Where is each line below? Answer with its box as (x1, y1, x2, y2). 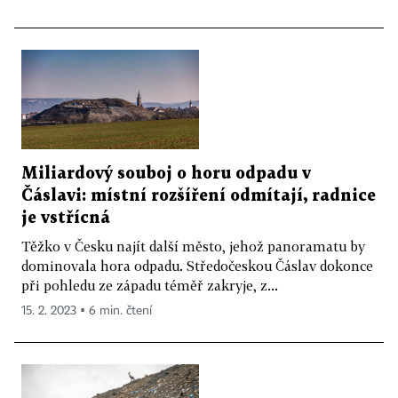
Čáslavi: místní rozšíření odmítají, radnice (21, 188, 376, 204)
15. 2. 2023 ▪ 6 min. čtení (21, 305, 152, 318)
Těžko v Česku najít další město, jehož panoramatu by (21, 238, 365, 255)
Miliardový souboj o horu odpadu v (21, 166, 311, 182)
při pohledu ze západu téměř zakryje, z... (21, 277, 278, 294)
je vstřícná (21, 211, 110, 227)
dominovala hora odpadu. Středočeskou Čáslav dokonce (21, 258, 373, 275)
